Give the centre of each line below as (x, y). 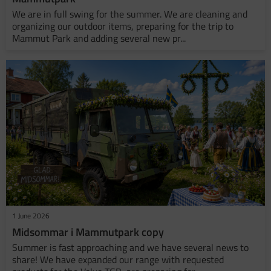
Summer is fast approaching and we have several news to (130, 248)
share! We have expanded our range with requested (118, 260)
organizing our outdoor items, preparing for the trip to (123, 26)
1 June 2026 (31, 216)
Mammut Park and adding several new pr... (99, 38)
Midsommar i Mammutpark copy (88, 232)
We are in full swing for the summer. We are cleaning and (130, 14)
